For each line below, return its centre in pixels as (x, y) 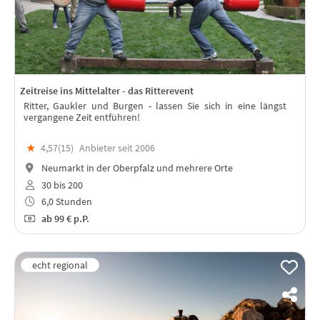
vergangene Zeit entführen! (82, 117)
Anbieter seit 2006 (117, 148)
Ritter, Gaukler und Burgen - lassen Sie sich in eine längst (155, 105)
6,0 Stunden (65, 202)
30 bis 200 (61, 185)
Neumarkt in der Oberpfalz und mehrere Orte (136, 167)
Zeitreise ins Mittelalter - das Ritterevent (107, 90)
